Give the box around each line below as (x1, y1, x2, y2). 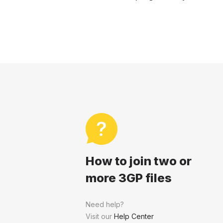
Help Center (114, 212, 154, 221)
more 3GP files (86, 171, 172, 185)
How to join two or (86, 154, 192, 168)
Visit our (86, 212, 114, 221)
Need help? (86, 200, 124, 209)
